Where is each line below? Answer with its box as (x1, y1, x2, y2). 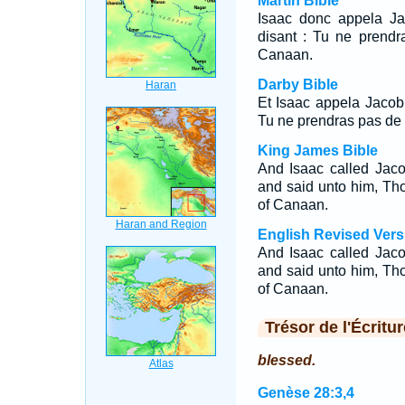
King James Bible (257, 143, 378, 158)
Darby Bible (257, 77, 338, 92)
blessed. (257, 353, 316, 368)
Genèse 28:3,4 (257, 385, 354, 400)
